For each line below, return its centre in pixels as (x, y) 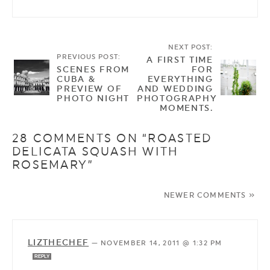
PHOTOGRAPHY (177, 99)
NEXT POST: (190, 48)
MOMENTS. (187, 108)
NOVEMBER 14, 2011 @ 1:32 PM (162, 243)
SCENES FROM (93, 70)
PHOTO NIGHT (93, 99)
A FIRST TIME (180, 60)
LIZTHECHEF (58, 243)
